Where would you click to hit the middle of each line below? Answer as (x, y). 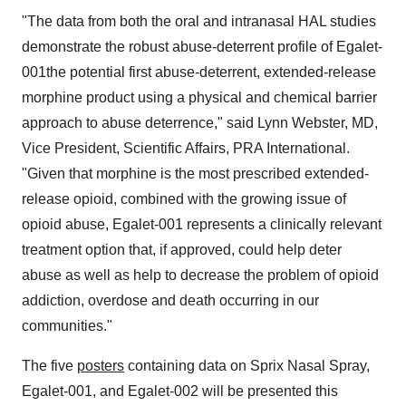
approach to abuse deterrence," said (140, 122)
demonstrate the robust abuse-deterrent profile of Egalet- (202, 46)
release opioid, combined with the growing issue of (184, 198)
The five (49, 365)
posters (101, 365)
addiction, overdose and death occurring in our (170, 300)
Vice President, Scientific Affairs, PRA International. (186, 148)
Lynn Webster (301, 122)
